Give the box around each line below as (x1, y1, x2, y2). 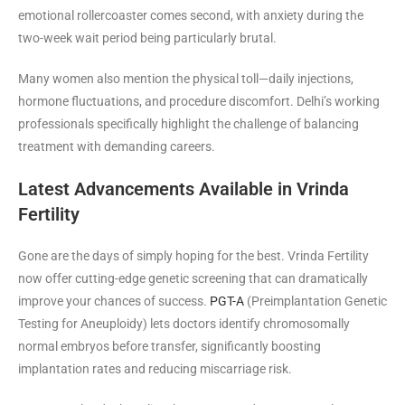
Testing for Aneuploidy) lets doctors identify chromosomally (18, 316, 350, 331)
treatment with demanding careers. (18, 138, 215, 154)
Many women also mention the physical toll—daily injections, (18, 71, 353, 86)
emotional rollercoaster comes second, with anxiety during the (18, 7, 363, 23)
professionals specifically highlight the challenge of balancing (18, 116, 359, 131)
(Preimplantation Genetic (244, 293, 387, 308)
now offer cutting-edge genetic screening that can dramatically (18, 270, 368, 286)
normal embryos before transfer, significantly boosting (18, 338, 321, 353)
